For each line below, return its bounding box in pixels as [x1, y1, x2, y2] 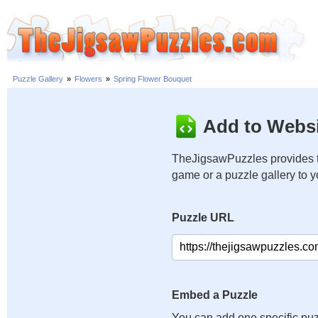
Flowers [75, 75, 102, 84]
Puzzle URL [172, 212, 234, 224]
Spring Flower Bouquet [114, 75, 192, 84]
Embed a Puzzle [172, 289, 258, 301]
